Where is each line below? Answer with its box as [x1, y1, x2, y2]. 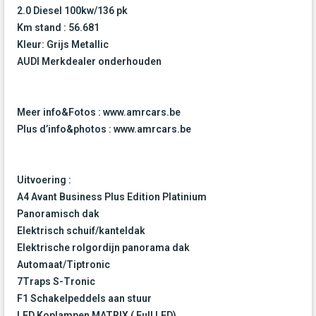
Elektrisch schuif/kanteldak [17, 225, 145, 237]
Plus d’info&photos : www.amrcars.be [17, 123, 191, 135]
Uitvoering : [17, 174, 71, 186]
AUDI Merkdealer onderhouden [17, 56, 162, 68]
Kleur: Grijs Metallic [17, 39, 109, 51]
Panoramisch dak [17, 208, 99, 220]
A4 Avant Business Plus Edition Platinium [17, 191, 207, 203]
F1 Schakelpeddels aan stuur [17, 293, 152, 305]
